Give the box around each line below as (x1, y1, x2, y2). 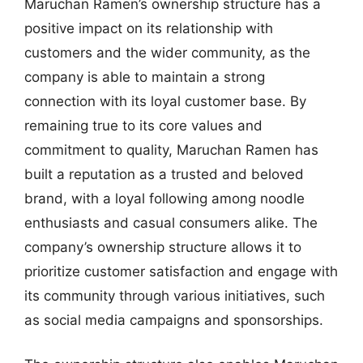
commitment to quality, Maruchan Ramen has (24, 141, 318, 158)
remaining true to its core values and (24, 117, 263, 134)
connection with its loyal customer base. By (24, 92, 306, 109)
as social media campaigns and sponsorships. (24, 311, 323, 328)
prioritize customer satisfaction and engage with (24, 263, 338, 280)
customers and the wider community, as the (24, 44, 310, 61)
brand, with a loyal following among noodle (24, 190, 305, 207)
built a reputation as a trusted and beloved (24, 165, 304, 182)
